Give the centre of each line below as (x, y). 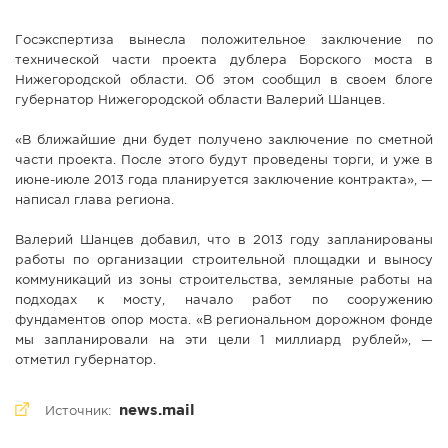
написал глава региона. (94, 200)
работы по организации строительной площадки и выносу (224, 260)
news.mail (157, 410)
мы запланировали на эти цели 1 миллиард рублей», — (224, 340)
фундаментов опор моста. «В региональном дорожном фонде (224, 320)
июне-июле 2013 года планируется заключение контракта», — (224, 180)
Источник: (80, 411)
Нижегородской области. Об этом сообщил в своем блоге (224, 80)
